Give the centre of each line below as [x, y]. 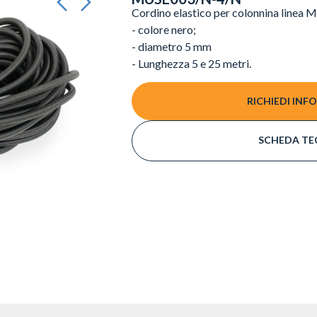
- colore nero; [164, 29]
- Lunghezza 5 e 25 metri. [192, 63]
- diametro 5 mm [172, 46]
